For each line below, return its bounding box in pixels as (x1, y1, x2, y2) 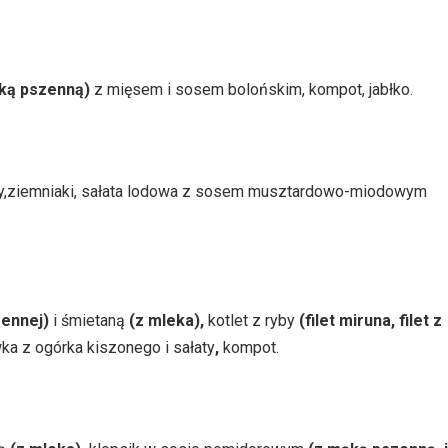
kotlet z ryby (208, 310, 299, 330)
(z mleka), (129, 310, 204, 330)
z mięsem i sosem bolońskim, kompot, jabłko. (94, 79, 413, 99)
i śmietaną (49, 310, 129, 330)
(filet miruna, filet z (299, 310, 442, 330)
